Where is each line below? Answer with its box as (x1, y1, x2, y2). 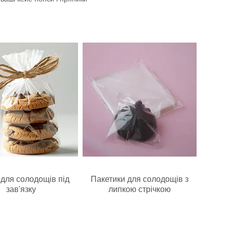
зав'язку (6, 185, 36, 194)
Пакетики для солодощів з (90, 175, 188, 184)
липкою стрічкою (108, 185, 171, 194)
